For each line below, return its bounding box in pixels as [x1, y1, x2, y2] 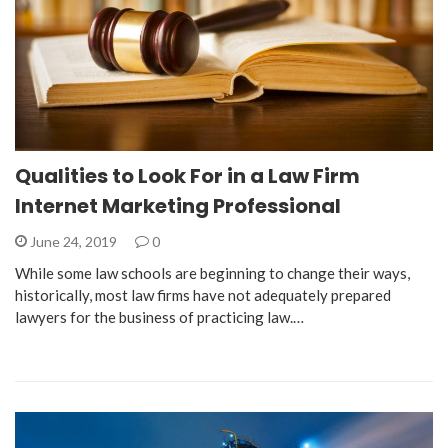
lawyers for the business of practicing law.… [15, 308, 304, 327]
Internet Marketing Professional [15, 192, 341, 221]
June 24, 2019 [27, 233, 120, 251]
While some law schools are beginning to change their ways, [15, 264, 410, 283]
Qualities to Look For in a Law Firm [15, 162, 360, 191]
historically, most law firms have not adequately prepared [15, 286, 391, 305]
